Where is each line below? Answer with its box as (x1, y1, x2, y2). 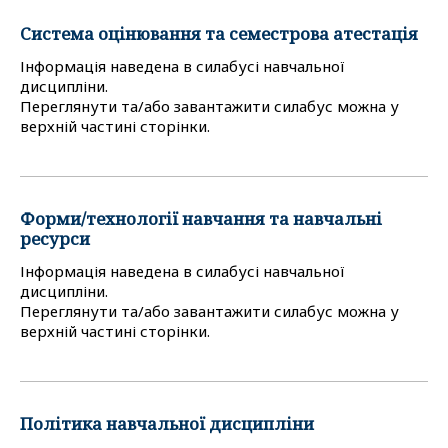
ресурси (20, 226, 90, 250)
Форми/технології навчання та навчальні (20, 206, 382, 230)
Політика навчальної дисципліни (20, 411, 314, 435)
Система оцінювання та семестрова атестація (20, 21, 418, 45)
